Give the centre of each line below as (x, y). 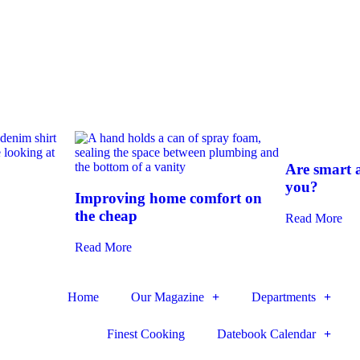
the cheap (106, 216)
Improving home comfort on (169, 198)
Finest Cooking (145, 333)
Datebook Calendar (266, 333)
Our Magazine (167, 297)
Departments (283, 297)
